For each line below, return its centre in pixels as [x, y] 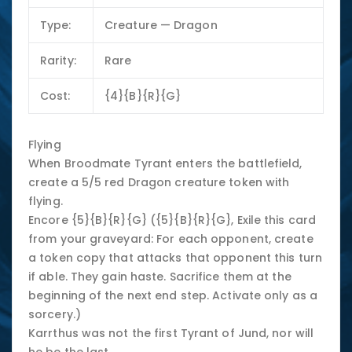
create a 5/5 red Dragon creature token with [159, 183]
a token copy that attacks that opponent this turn [175, 258]
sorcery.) [55, 315]
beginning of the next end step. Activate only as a [173, 296]
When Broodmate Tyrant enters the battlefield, [165, 164]
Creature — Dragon [161, 25]
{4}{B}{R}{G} [143, 95]
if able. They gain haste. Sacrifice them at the [160, 277]
